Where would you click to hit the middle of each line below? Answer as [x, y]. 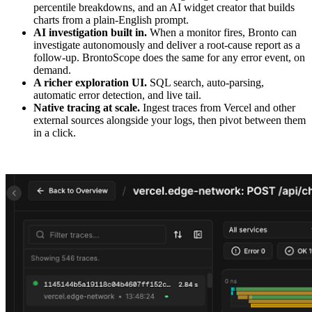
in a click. [55, 132]
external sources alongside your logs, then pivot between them [170, 120]
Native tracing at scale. [87, 107]
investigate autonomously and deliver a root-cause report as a [167, 45]
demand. [52, 70]
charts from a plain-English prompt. [111, 19]
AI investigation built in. [90, 32]
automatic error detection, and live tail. [117, 95]
